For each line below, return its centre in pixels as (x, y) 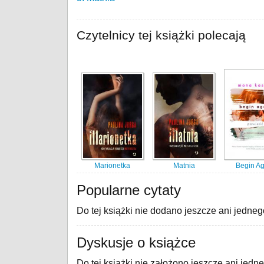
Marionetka (113, 166)
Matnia (184, 166)
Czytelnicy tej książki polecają (161, 35)
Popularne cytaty (129, 190)
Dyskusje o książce (136, 242)
